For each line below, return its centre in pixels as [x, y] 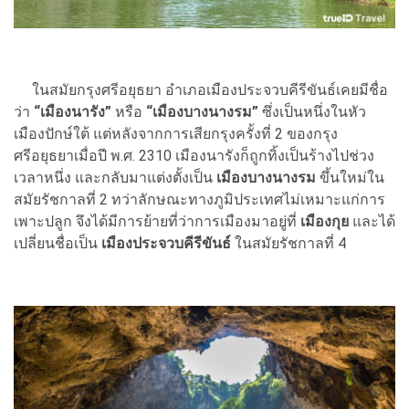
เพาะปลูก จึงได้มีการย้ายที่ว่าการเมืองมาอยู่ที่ [155, 222]
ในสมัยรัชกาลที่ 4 [290, 244]
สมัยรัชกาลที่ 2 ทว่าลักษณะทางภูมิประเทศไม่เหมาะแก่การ [199, 200]
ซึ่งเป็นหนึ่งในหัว [312, 112]
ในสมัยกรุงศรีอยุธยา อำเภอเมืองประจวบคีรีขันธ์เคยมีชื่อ [201, 90]
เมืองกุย [323, 222]
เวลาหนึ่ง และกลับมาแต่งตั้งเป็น [115, 178]
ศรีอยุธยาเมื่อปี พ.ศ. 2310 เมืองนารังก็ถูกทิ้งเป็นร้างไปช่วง [194, 156]
